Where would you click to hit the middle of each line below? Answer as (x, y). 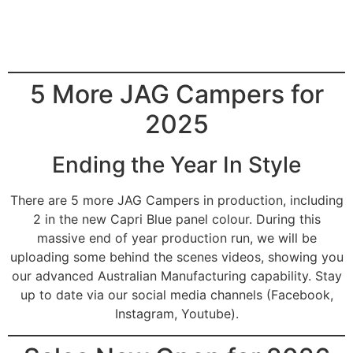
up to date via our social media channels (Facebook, (176, 295)
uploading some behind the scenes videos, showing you (176, 257)
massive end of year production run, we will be (176, 238)
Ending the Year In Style (176, 165)
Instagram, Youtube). (176, 314)
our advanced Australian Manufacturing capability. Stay (176, 276)
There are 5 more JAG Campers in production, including (176, 201)
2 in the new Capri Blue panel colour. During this (176, 219)
